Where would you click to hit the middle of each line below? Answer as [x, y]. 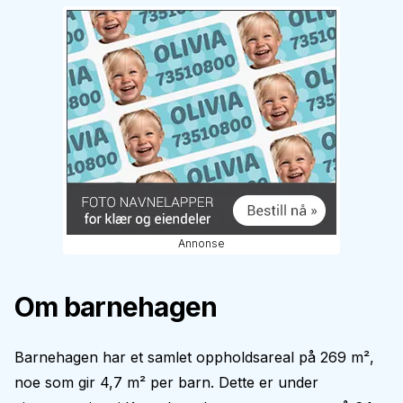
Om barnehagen [116, 307]
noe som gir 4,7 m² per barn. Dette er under [166, 382]
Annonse [201, 243]
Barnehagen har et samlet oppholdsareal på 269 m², [194, 357]
